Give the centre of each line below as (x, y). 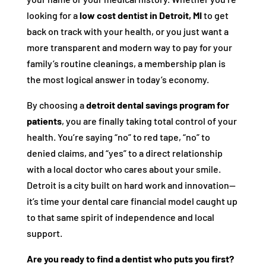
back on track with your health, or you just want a (127, 31)
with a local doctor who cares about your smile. (123, 169)
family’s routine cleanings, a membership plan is (126, 63)
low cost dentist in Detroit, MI (140, 15)
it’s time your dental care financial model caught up (132, 201)
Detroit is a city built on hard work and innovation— (131, 185)
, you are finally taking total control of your (149, 121)
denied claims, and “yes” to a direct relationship (124, 153)
